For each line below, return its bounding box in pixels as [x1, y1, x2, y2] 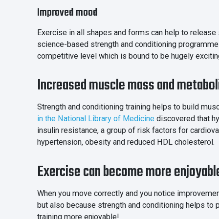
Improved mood [37, 4, 98, 22]
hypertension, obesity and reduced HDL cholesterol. [37, 137, 215, 147]
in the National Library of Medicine [37, 114, 154, 124]
